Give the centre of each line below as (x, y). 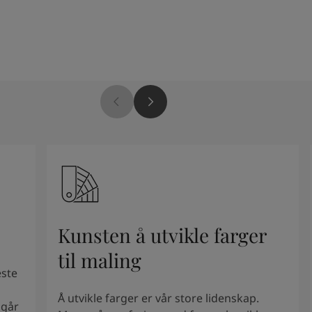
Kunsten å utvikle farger (162, 235)
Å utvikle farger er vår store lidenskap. (159, 298)
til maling (100, 260)
